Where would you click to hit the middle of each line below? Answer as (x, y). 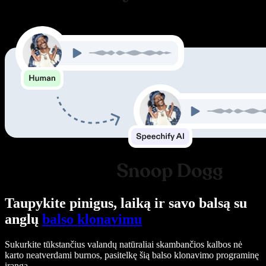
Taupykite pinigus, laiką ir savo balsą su (126, 203)
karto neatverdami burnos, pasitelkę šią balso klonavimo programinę (132, 255)
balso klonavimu (92, 219)
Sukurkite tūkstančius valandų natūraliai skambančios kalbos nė (123, 244)
